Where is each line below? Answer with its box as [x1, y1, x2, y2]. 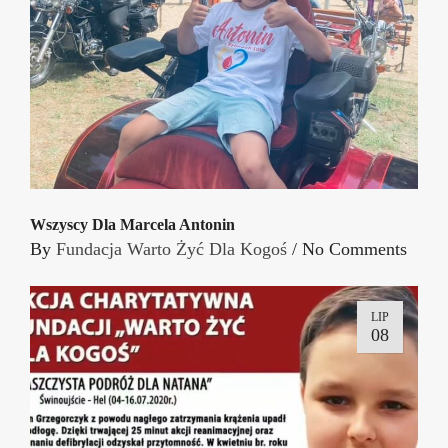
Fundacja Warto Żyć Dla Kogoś [56, 238, 287, 259]
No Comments [302, 238, 407, 259]
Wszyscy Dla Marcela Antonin [30, 215, 235, 233]
